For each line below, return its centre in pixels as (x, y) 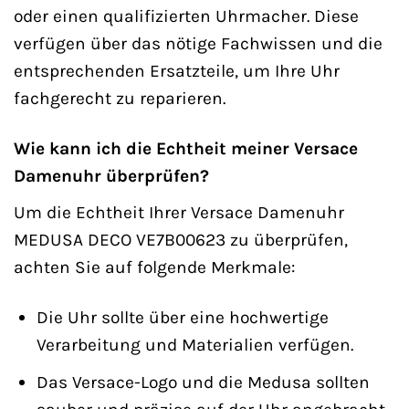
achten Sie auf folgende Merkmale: (154, 267)
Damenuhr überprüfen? (111, 176)
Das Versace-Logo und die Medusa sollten (203, 383)
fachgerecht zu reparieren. (120, 99)
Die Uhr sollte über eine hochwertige (182, 317)
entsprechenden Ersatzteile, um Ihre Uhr (177, 71)
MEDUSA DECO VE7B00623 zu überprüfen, (181, 239)
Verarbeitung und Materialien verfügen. (194, 344)
